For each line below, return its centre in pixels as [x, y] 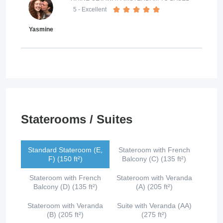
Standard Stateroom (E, [65, 150]
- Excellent [92, 10]
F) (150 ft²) [65, 159]
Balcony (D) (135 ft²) [65, 187]
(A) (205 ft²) [154, 187]
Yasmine [41, 30]
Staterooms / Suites [77, 119]
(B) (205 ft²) [65, 215]
